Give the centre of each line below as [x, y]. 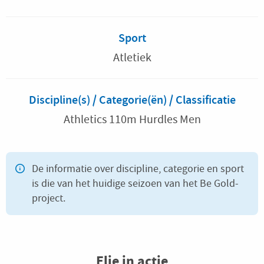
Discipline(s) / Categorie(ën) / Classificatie [132, 100]
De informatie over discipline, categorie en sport [138, 169]
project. [49, 198]
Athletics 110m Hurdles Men [132, 119]
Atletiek [132, 57]
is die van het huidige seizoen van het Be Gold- [135, 184]
